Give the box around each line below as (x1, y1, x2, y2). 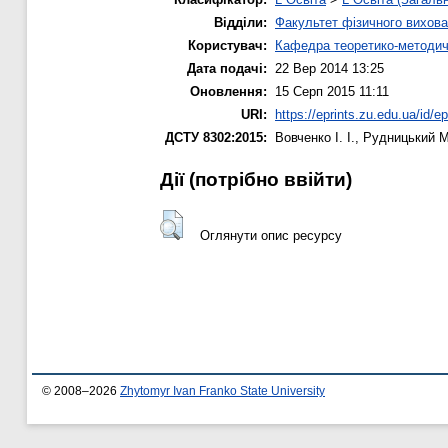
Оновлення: (190, 83, 267, 99)
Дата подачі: (187, 60, 267, 76)
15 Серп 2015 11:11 (275, 83, 389, 99)
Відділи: (214, 14, 267, 30)
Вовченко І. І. (275, 129, 355, 145)
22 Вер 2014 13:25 (275, 60, 384, 76)
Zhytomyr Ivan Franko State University (120, 385, 325, 398)
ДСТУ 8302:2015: (165, 129, 267, 145)
